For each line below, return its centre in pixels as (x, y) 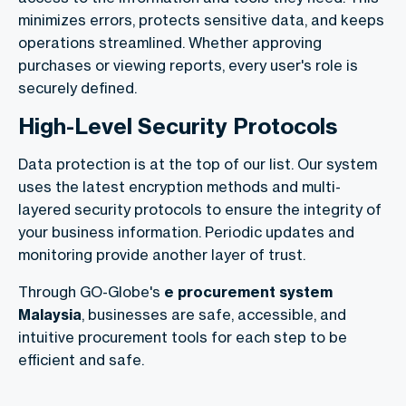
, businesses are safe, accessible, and (214, 314)
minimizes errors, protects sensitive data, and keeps (201, 19)
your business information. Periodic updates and (186, 232)
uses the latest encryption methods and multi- (179, 186)
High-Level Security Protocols (178, 126)
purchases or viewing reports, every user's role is (188, 65)
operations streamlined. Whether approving (170, 42)
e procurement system (248, 291)
